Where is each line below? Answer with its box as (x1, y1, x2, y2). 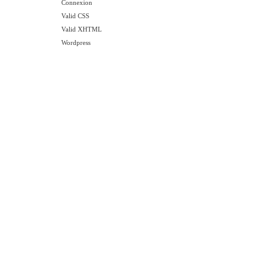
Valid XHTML (61, 25, 102, 33)
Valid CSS (61, 12, 89, 19)
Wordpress (61, 39, 90, 46)
